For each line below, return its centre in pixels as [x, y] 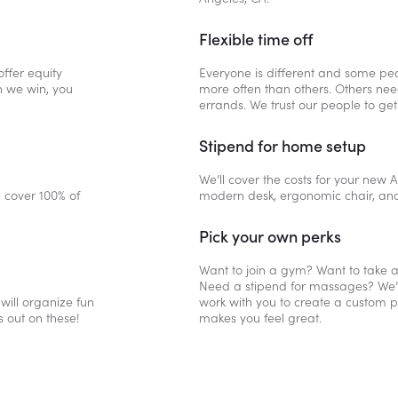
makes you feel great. [262, 318]
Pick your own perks [270, 237]
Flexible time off [256, 40]
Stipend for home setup [283, 147]
